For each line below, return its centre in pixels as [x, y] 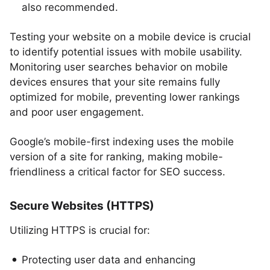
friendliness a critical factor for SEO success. [118, 172]
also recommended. [70, 7]
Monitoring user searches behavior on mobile [119, 67]
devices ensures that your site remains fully [115, 82]
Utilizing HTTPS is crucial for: [80, 230]
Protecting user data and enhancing [108, 260]
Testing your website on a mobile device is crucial [130, 37]
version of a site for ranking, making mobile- [116, 157]
